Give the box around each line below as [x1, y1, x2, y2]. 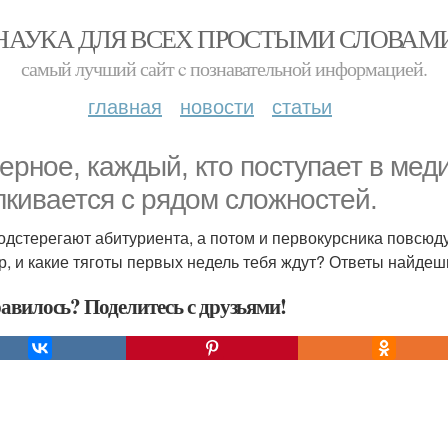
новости [180, 91, 254, 120]
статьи [272, 91, 332, 120]
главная [88, 91, 162, 120]
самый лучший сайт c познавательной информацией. [21, 55, 427, 82]
